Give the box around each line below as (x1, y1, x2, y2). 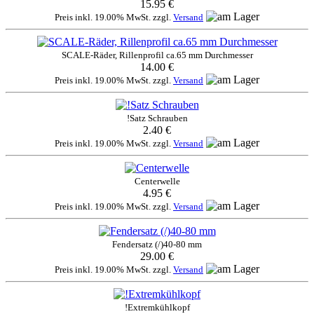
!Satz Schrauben (126, 113, 188, 124)
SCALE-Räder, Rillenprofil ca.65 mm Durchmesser (61, 50, 253, 61)
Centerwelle (134, 176, 180, 187)
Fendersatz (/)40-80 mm (112, 239, 202, 250)
